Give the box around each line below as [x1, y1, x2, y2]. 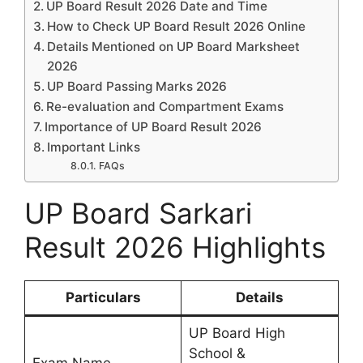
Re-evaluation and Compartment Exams [46, 98, 284, 114]
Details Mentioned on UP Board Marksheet [47, 38, 301, 54]
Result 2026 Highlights [24, 229, 326, 264]
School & [188, 344, 246, 361]
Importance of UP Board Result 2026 [45, 118, 263, 135]
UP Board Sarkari [24, 195, 252, 230]
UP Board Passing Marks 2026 [47, 78, 228, 94]
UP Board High [188, 324, 285, 341]
